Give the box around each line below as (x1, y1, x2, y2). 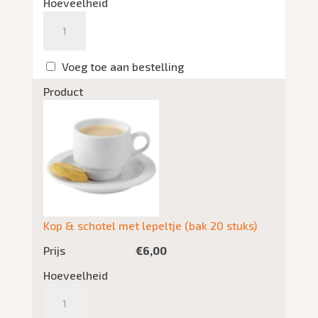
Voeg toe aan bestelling (61, 60, 184, 74)
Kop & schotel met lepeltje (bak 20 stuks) (43, 218, 257, 232)
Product (43, 84, 83, 99)
